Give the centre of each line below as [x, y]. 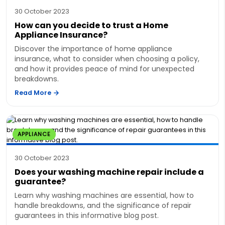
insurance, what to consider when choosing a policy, [107, 59]
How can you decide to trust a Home [91, 25]
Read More [34, 92]
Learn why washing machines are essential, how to [104, 195]
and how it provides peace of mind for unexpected [104, 69]
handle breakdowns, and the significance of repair [103, 205]
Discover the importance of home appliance [93, 48]
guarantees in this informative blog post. [87, 215]
